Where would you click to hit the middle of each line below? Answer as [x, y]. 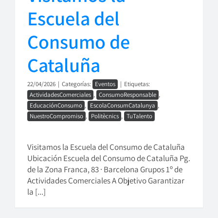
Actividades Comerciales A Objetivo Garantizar [106, 181]
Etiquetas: [137, 84]
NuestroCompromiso [56, 116]
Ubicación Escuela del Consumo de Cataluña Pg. [109, 158]
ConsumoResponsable [127, 95]
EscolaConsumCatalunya [123, 105]
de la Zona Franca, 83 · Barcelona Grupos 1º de [105, 169]
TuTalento [139, 116]
